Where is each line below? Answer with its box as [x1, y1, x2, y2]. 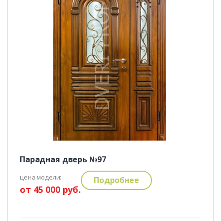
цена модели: [19, 172, 62, 182]
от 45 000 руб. [19, 183, 81, 195]
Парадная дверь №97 [19, 153, 106, 165]
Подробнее [94, 174, 139, 185]
